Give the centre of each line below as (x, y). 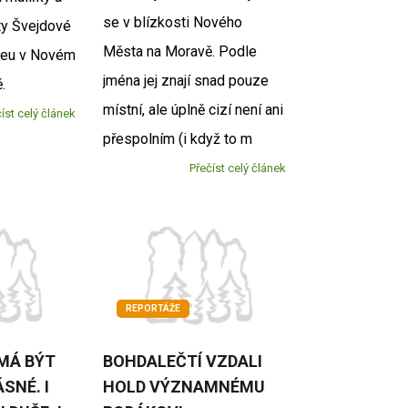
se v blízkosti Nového (173, 22)
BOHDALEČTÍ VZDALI (183, 362)
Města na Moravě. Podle (180, 51)
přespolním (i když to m (178, 138)
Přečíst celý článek (237, 168)
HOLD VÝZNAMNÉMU (184, 387)
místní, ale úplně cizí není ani (194, 109)
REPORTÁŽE (153, 309)
